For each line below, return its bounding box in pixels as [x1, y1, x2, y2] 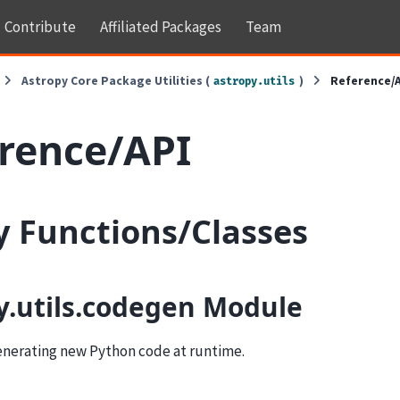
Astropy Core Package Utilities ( [21, 72, 211, 88]
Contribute [4, 16, 76, 37]
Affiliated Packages [99, 16, 221, 37]
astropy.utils [213, 74, 296, 88]
